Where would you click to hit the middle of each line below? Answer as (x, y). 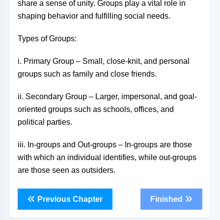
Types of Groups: (47, 39)
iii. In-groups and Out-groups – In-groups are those (105, 145)
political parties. (45, 122)
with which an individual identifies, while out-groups (107, 157)
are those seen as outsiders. (67, 170)
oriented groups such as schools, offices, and (96, 109)
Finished (167, 199)
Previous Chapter (69, 199)
